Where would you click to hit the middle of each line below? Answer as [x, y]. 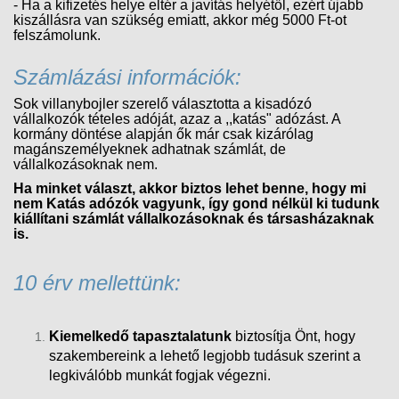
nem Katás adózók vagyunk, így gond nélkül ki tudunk [196, 203]
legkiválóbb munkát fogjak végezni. [160, 375]
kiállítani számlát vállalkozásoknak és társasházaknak [194, 218]
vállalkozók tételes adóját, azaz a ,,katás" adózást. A [177, 118]
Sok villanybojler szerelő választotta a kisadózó [163, 103]
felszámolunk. [57, 35]
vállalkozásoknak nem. [85, 164]
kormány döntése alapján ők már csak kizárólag [163, 134]
